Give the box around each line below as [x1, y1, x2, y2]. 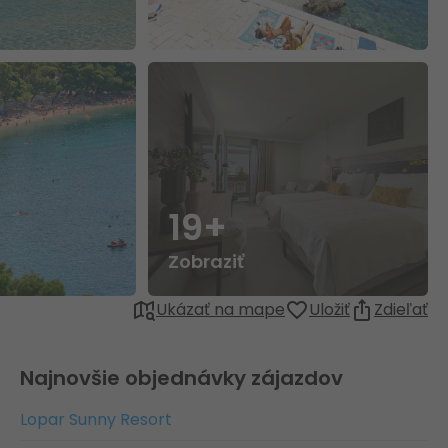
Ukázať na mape [156, 298, 285, 321]
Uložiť [309, 298, 350, 321]
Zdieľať [374, 298, 428, 321]
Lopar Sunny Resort [20, 408, 172, 431]
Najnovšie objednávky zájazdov [20, 364, 343, 392]
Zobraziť [167, 249, 244, 274]
